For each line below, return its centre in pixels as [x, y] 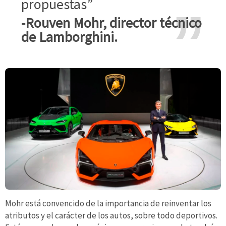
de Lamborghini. [69, 37]
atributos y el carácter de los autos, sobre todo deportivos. [111, 216]
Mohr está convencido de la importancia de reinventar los [108, 204]
